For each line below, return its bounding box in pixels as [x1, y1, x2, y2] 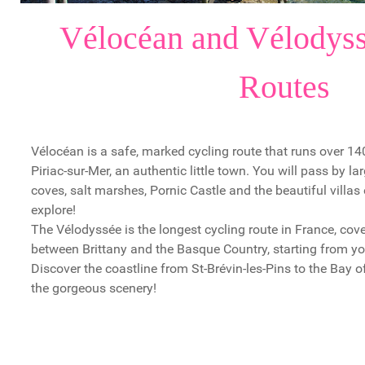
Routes [238, 68, 330, 105]
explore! [30, 201, 76, 218]
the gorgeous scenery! [30, 279, 156, 296]
